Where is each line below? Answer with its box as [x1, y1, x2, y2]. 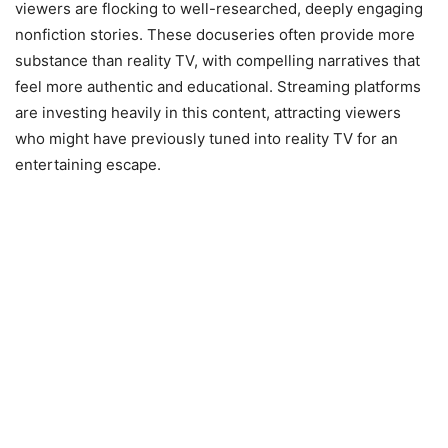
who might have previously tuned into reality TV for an [15, 129, 398, 149]
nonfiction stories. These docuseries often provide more [15, 25, 415, 45]
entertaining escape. [15, 155, 161, 175]
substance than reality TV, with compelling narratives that [15, 51, 420, 71]
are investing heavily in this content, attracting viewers [15, 103, 401, 123]
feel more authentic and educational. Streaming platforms [15, 77, 421, 97]
